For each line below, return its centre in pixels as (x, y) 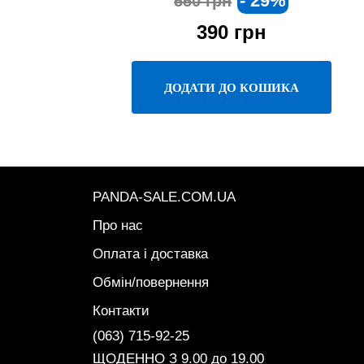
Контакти (121, 311)
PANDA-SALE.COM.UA (164, 197)
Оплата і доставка (150, 254)
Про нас (118, 225)
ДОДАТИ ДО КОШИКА (231, 87)
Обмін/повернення (151, 282)
